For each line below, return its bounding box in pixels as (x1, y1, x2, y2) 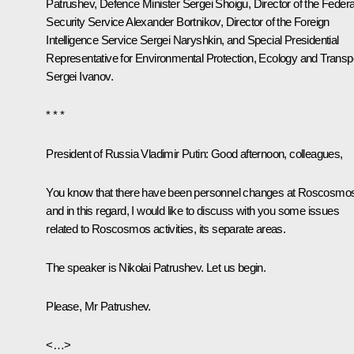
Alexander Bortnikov (126, 14, 220, 28)
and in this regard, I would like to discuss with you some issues (46, 203, 339, 217)
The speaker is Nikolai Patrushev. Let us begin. (46, 260, 266, 274)
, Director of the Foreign (220, 14, 330, 28)
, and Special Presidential (221, 32, 339, 47)
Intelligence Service (46, 32, 140, 47)
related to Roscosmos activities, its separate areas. (46, 221, 286, 235)
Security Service (46, 14, 126, 28)
